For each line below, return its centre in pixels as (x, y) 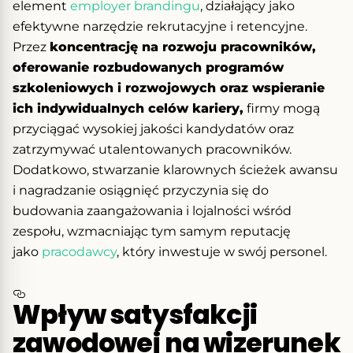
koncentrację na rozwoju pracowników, (183, 46)
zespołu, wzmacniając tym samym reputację (152, 231)
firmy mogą (282, 108)
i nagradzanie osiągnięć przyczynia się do (141, 190)
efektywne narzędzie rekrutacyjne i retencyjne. (160, 26)
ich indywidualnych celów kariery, (128, 108)
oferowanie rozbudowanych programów (148, 67)
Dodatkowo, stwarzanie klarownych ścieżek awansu (175, 169)
